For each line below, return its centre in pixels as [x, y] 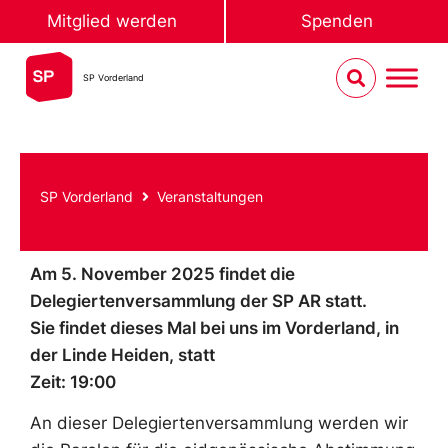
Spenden [337, 21]
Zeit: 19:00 [73, 381]
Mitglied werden [112, 21]
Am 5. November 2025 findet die [162, 273]
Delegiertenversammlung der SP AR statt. [198, 300]
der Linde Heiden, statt [122, 354]
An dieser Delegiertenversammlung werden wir [219, 422]
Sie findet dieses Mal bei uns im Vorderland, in [214, 327]
